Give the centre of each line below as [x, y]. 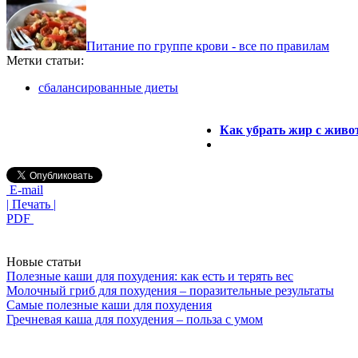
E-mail [25, 189]
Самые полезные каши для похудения [109, 304]
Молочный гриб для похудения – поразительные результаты [170, 290]
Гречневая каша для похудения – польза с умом [135, 319]
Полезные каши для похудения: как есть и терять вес [150, 276]
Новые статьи [44, 261]
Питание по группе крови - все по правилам [208, 46]
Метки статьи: [45, 60]
